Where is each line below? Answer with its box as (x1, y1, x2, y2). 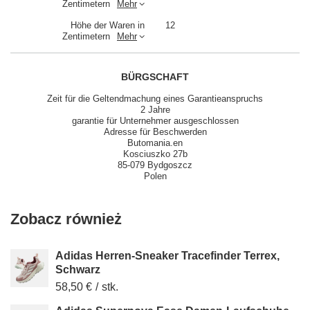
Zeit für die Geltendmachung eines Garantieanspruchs (47, 93, 263, 104)
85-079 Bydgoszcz (118, 160, 192, 171)
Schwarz (55, 264, 100, 276)
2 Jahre (140, 104, 170, 116)
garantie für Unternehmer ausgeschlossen (71, 116, 239, 127)
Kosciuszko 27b (122, 149, 188, 160)
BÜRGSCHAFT (121, 71, 189, 83)
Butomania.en (127, 138, 183, 149)
